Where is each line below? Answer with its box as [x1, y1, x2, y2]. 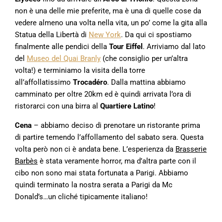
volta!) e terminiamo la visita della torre [15, 66, 145, 75]
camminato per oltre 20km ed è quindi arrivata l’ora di [15, 90, 191, 99]
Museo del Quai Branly [27, 54, 101, 63]
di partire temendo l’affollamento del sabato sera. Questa [15, 133, 204, 142]
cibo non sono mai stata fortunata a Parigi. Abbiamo [15, 168, 188, 178]
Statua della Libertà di [15, 30, 89, 40]
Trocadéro [73, 78, 107, 87]
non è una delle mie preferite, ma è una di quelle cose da [15, 6, 201, 16]
